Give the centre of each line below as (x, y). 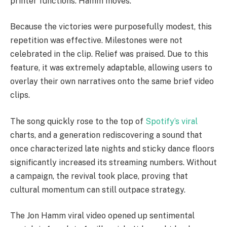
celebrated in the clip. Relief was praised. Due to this (109, 54)
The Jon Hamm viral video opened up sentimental (102, 216)
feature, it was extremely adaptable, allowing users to (111, 68)
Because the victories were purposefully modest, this (111, 27)
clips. (20, 95)
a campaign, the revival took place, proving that (99, 176)
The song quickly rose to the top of (78, 121)
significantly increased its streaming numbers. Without (113, 162)
